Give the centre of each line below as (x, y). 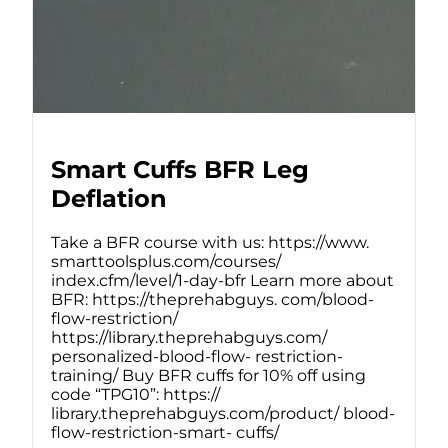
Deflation (109, 198)
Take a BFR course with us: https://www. (210, 242)
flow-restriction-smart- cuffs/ (165, 432)
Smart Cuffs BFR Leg (180, 169)
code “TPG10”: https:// (135, 394)
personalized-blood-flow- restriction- (197, 356)
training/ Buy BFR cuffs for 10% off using (208, 375)
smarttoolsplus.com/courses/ (166, 261)
